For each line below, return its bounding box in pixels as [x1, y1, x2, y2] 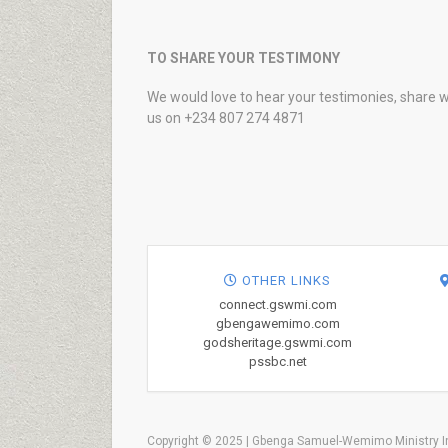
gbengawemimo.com [215, 316, 340, 331]
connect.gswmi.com [218, 297, 337, 312]
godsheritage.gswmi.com [203, 335, 353, 350]
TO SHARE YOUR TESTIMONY [147, 50, 340, 66]
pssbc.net [248, 354, 307, 369]
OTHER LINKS [238, 273, 332, 288]
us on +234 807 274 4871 [147, 110, 305, 126]
